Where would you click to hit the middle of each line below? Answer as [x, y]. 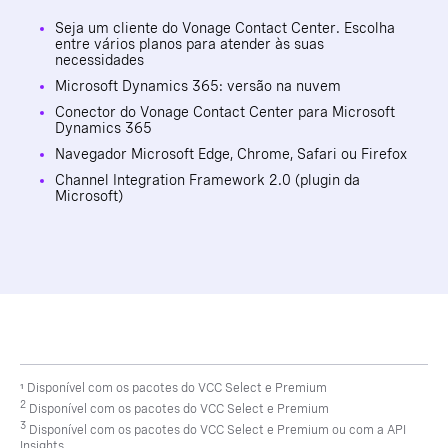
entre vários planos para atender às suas [189, 44]
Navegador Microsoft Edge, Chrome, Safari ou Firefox [231, 154]
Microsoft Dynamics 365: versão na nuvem [198, 86]
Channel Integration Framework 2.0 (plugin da [207, 180]
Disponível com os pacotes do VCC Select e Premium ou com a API [216, 430]
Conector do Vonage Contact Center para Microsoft [225, 112]
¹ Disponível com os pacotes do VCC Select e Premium [173, 388]
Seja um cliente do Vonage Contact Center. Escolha [225, 28]
